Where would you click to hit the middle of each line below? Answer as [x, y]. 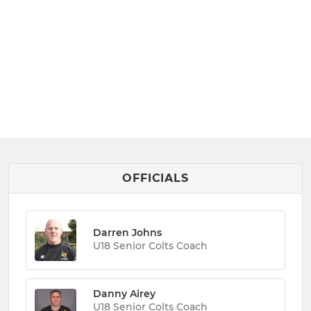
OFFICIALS [155, 178]
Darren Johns [127, 233]
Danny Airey [124, 293]
